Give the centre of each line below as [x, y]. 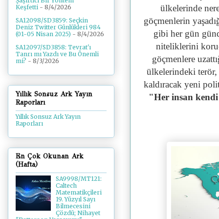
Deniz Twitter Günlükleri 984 [58, 27]
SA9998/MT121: [78, 179]
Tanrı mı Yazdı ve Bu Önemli [57, 54]
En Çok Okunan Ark [50, 156]
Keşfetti [27, 7]
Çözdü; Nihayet [78, 213]
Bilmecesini [73, 206]
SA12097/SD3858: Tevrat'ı [53, 47]
